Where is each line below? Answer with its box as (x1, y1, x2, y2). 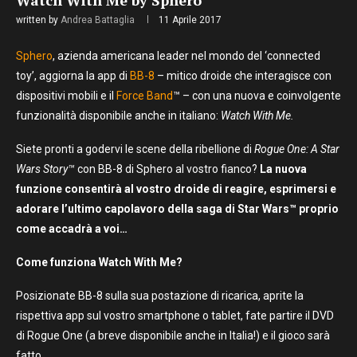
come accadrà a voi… (16, 222, 127, 236)
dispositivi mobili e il (16, 89, 116, 103)
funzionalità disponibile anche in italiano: (16, 109, 218, 123)
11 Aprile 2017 (159, 14, 222, 26)
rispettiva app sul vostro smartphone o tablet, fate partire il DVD (16, 309, 334, 323)
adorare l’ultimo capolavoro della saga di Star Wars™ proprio (16, 202, 339, 216)
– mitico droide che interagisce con (155, 69, 331, 83)
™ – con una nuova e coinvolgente (173, 89, 341, 103)
